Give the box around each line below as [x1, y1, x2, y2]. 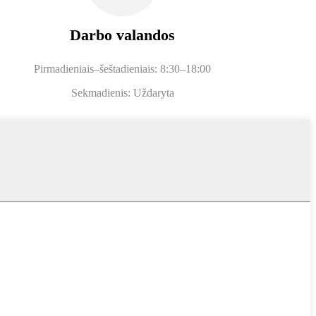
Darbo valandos [70, 25, 176, 44]
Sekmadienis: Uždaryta [71, 86, 174, 99]
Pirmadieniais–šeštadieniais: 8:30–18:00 [34, 62, 212, 75]
